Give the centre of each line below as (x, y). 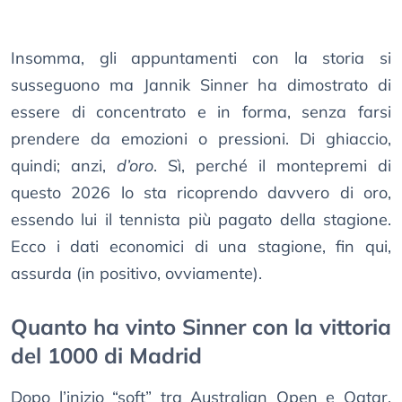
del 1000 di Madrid (106, 356)
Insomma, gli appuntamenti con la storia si (201, 58)
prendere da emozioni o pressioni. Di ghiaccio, (201, 139)
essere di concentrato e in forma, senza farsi (201, 112)
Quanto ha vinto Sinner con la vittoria (201, 327)
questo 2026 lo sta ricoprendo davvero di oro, (201, 193)
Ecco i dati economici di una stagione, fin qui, (201, 247)
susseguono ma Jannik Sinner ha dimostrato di (201, 85)
